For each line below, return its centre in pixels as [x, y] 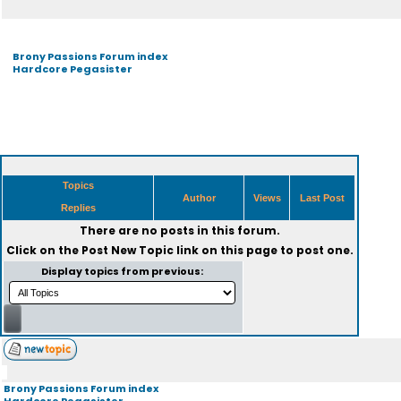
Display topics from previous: [123, 271]
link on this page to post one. [263, 250]
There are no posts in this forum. [179, 230]
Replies [78, 208]
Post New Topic [127, 250]
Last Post [322, 198]
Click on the [43, 250]
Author [199, 198]
